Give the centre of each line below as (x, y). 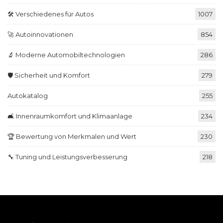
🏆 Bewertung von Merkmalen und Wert (72, 137)
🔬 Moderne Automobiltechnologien (66, 55)
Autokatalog (28, 96)
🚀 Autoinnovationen (40, 35)
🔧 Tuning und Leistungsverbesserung (67, 157)
